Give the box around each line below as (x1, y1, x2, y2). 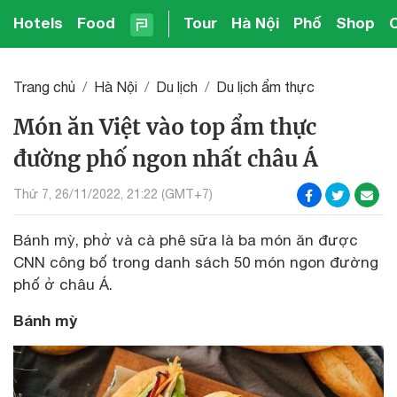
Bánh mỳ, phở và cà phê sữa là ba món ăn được (13, 230, 358, 249)
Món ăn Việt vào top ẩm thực (13, 113, 316, 141)
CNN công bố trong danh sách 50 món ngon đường (13, 253, 378, 271)
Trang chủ (13, 78, 75, 95)
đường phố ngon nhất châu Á (13, 144, 318, 173)
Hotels (13, 13, 63, 32)
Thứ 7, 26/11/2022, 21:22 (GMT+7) (13, 187, 213, 202)
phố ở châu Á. (13, 275, 113, 293)
